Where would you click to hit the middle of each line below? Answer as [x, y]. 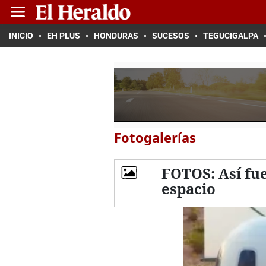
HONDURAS [116, 36]
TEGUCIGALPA [231, 36]
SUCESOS [171, 36]
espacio [188, 189]
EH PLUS [64, 36]
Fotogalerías [155, 137]
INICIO [21, 36]
